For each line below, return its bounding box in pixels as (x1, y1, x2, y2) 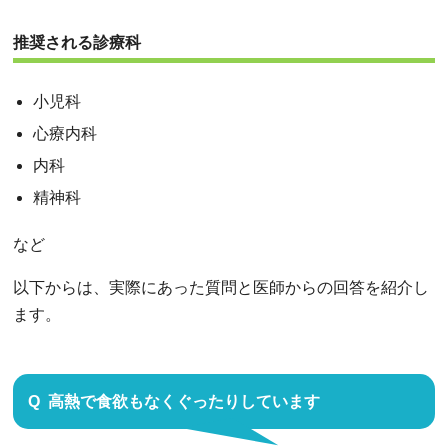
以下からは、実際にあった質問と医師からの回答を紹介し (13, 278, 429, 296)
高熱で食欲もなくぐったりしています (48, 392, 320, 410)
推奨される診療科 (13, 33, 141, 51)
